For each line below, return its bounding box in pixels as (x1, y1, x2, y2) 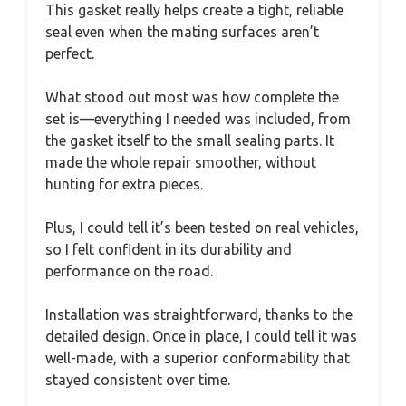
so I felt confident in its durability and (45, 241, 292, 258)
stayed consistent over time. (45, 372, 230, 389)
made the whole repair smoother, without (45, 154, 316, 171)
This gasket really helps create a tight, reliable (45, 2, 343, 19)
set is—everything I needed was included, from (45, 111, 351, 128)
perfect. (45, 45, 94, 63)
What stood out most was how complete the (45, 89, 339, 106)
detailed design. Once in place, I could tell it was (45, 328, 357, 345)
